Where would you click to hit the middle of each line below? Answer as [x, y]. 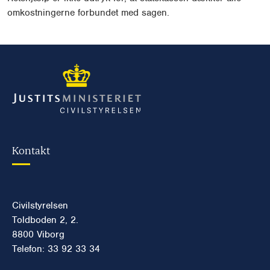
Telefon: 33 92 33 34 [56, 249]
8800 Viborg [38, 235]
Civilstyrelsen [40, 206]
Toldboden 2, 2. [45, 220]
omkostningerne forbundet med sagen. [88, 12]
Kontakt [31, 150]
